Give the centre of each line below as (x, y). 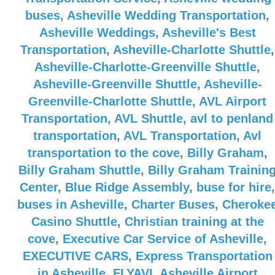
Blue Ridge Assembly (127, 187)
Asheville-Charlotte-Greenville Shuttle (145, 67)
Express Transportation (204, 256)
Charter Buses (173, 204)
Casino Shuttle (74, 222)
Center (39, 187)
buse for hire (234, 187)
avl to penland (232, 118)
